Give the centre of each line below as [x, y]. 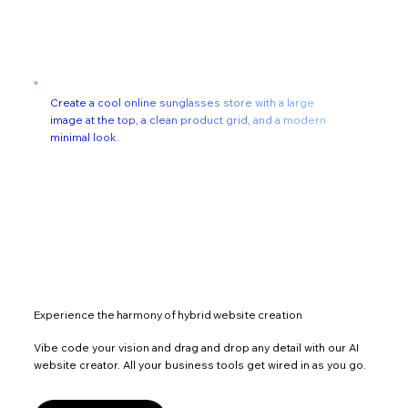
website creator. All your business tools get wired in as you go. [200, 365]
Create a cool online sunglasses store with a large [183, 103]
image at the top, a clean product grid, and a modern [189, 120]
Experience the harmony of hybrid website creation [168, 315]
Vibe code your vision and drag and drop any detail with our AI [197, 348]
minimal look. [85, 138]
